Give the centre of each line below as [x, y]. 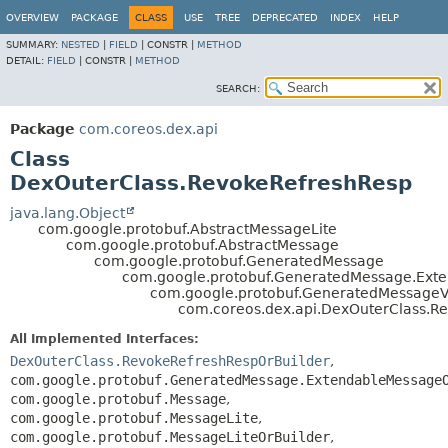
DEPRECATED [285, 17]
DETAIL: [26, 60]
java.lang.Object [67, 213]
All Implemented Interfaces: [104, 339]
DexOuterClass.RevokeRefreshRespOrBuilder [170, 361]
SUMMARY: [33, 44]
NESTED [80, 44]
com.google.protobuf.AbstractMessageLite [187, 229]
